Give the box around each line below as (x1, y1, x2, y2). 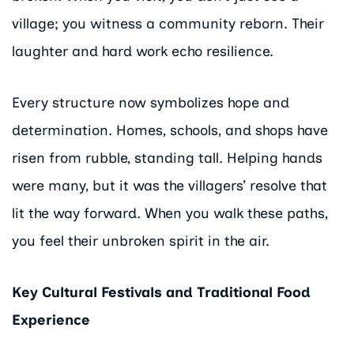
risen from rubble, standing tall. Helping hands (12, 149, 322, 168)
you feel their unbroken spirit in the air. (12, 232, 269, 250)
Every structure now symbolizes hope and (12, 94, 289, 112)
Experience (12, 311, 90, 329)
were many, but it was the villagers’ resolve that (12, 177, 327, 195)
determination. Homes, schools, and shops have (12, 122, 328, 140)
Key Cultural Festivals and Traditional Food (12, 283, 311, 301)
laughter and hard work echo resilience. (12, 43, 273, 61)
